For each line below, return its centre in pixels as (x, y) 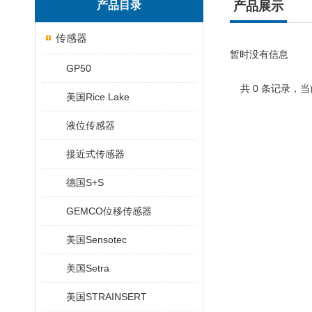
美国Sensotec (96, 240)
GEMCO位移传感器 (109, 211)
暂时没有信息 (259, 54)
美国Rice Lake (98, 97)
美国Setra (88, 268)
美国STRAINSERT (107, 297)
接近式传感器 (95, 154)
